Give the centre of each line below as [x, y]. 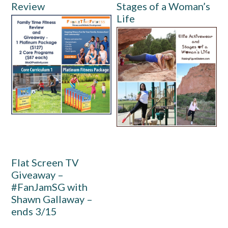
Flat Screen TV [45, 163]
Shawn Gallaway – [52, 199]
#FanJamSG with [50, 187]
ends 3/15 [34, 211]
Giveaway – [38, 175]
